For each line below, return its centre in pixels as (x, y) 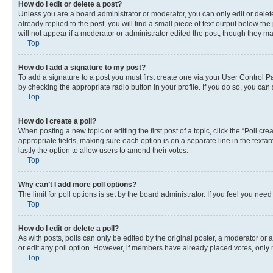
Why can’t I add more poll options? (77, 184)
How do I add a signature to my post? (82, 67)
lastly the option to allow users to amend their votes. (103, 150)
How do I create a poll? (57, 121)
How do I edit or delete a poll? (69, 228)
